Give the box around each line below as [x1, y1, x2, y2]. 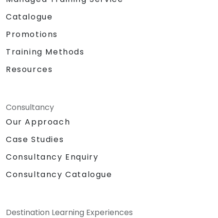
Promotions [6, 28, 58, 40]
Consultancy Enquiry [6, 151, 99, 163]
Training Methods [6, 46, 85, 57]
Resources [6, 63, 53, 75]
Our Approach [6, 116, 71, 127]
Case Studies [6, 133, 64, 145]
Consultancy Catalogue [6, 169, 112, 181]
